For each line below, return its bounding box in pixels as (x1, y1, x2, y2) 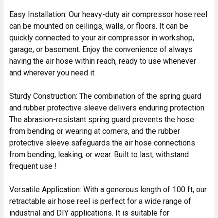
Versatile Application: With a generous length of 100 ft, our (9, 184, 207, 194)
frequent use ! (9, 161, 57, 171)
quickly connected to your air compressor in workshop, (9, 33, 194, 42)
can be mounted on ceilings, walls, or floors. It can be (9, 21, 188, 31)
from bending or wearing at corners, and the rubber (9, 126, 180, 136)
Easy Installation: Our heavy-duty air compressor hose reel (9, 9, 207, 19)
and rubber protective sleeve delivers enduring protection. (9, 103, 206, 112)
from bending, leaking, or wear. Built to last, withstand (9, 149, 189, 159)
